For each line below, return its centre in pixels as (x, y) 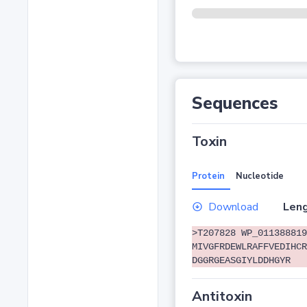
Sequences (235, 104)
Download (233, 207)
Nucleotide (259, 176)
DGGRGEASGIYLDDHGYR (241, 261)
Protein (208, 176)
